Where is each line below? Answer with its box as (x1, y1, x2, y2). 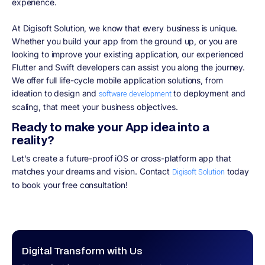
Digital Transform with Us (22, 244, 143, 258)
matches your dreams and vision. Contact (12, 166, 172, 176)
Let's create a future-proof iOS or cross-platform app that (12, 153, 231, 163)
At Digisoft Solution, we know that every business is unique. (12, 22, 238, 33)
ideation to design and (12, 88, 99, 98)
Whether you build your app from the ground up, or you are (12, 35, 237, 46)
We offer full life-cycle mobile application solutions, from (12, 75, 223, 85)
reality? (12, 132, 54, 148)
